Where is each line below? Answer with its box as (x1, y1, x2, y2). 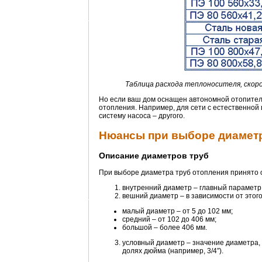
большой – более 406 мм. (122, 223, 207, 232)
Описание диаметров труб (99, 151, 209, 161)
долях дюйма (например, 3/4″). (122, 247, 223, 256)
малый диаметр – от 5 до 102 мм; (122, 207, 233, 216)
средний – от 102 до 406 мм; (122, 215, 216, 224)
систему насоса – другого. (99, 112, 185, 120)
